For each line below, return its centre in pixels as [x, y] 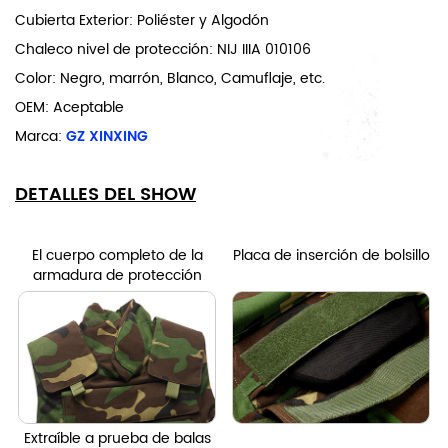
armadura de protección [117, 276]
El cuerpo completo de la [117, 256]
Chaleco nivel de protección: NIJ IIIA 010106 [163, 50]
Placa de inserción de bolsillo [331, 256]
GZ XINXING [105, 137]
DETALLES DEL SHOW [105, 195]
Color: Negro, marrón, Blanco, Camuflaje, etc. [170, 79]
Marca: [38, 137]
